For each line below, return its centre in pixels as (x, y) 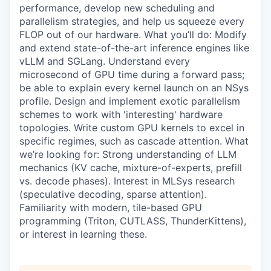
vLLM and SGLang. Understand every (105, 61)
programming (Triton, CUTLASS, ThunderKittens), (133, 221)
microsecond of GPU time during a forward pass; (132, 75)
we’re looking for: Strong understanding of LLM (128, 155)
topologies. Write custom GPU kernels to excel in (132, 128)
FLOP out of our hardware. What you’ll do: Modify (133, 35)
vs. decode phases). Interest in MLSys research (127, 181)
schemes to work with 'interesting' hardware (121, 115)
